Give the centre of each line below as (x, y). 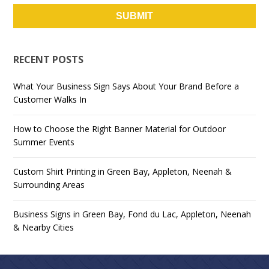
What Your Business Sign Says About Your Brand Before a (126, 86)
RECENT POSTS (49, 59)
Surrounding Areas (49, 184)
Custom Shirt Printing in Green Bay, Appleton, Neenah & (123, 171)
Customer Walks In (50, 99)
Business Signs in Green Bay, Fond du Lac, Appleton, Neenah (132, 214)
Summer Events (44, 142)
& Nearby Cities (44, 227)
